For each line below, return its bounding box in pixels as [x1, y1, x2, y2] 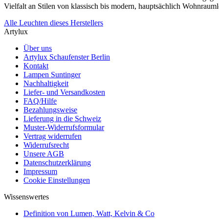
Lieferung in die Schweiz [23, 114, 101, 123]
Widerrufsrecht [23, 140, 69, 149]
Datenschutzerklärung [23, 158, 91, 167]
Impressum [23, 167, 57, 175]
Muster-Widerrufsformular [23, 123, 104, 131]
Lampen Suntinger [23, 70, 81, 79]
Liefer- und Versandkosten [23, 88, 105, 96]
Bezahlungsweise [23, 105, 77, 114]
